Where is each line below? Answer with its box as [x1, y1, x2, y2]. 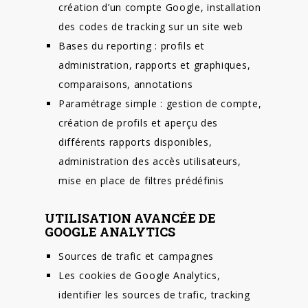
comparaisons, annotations [58, 77, 193, 91]
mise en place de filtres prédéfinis [58, 173, 224, 187]
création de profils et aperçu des [58, 115, 219, 129]
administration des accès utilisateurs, [58, 154, 241, 168]
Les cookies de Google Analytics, [58, 269, 221, 283]
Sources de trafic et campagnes [58, 250, 214, 263]
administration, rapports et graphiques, [58, 58, 251, 71]
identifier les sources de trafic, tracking [58, 288, 250, 302]
